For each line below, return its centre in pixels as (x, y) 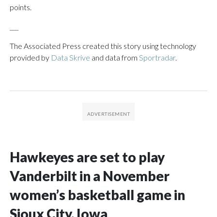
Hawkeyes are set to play (87, 157)
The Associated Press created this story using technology (103, 46)
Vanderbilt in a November (90, 176)
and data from (115, 57)
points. (21, 7)
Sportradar (157, 57)
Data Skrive (70, 57)
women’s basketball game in (97, 195)
